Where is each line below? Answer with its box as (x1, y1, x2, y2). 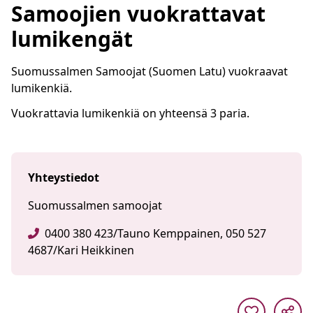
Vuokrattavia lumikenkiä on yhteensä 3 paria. (11, 105, 249, 121)
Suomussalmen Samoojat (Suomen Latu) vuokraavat (11, 64, 288, 79)
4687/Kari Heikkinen (28, 242, 134, 258)
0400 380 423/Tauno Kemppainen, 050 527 (45, 226, 266, 241)
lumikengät (11, 24, 133, 53)
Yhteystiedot (28, 170, 99, 185)
